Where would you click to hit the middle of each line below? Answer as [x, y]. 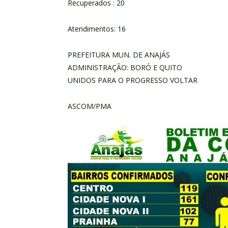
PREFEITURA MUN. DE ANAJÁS [119, 54]
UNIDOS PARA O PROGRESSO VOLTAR [133, 80]
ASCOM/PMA [90, 106]
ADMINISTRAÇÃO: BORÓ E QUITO [125, 67]
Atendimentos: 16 [97, 28]
